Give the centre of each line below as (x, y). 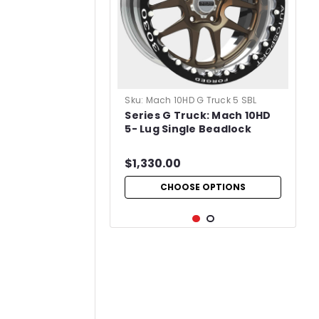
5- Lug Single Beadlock (188, 129)
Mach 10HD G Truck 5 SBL (201, 100)
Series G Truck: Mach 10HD (198, 115)
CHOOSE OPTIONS (203, 187)
